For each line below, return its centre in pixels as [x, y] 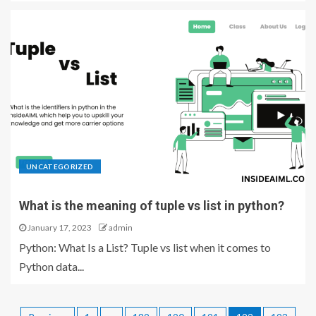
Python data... [51, 266]
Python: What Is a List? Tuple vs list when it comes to [145, 247]
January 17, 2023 [59, 227]
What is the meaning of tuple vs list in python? [152, 206]
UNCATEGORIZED [60, 166]
